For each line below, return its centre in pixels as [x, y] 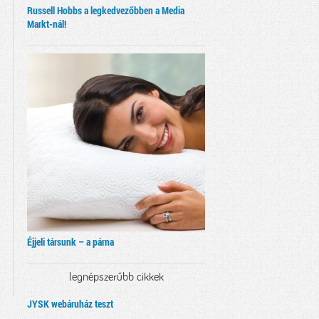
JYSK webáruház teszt [70, 304]
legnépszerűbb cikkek [116, 277]
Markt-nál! [47, 24]
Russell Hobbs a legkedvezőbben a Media [106, 11]
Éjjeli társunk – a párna [70, 242]
